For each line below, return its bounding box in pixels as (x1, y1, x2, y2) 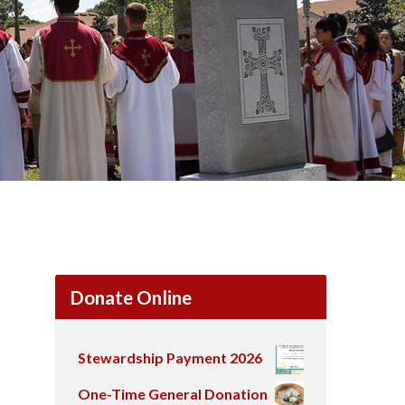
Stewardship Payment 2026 (78, 349, 262, 366)
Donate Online (70, 286, 192, 308)
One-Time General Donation (78, 385, 268, 402)
